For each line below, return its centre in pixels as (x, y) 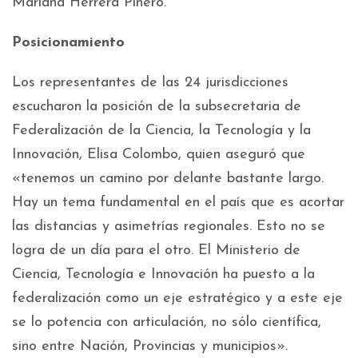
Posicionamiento (68, 43)
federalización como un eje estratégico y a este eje (177, 299)
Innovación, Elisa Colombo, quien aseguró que (159, 155)
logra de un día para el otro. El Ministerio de (156, 251)
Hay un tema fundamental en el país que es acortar (178, 203)
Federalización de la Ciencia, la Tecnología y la (161, 131)
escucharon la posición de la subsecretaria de (157, 107)
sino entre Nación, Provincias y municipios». (150, 347)
